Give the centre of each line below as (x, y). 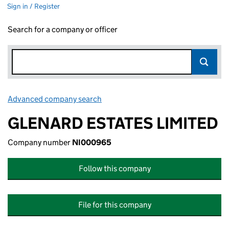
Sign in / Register (33, 6)
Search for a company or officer (63, 29)
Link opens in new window (148, 99)
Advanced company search (55, 99)
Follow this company (114, 168)
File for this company (114, 205)
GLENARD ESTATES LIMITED (113, 123)
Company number (40, 142)
